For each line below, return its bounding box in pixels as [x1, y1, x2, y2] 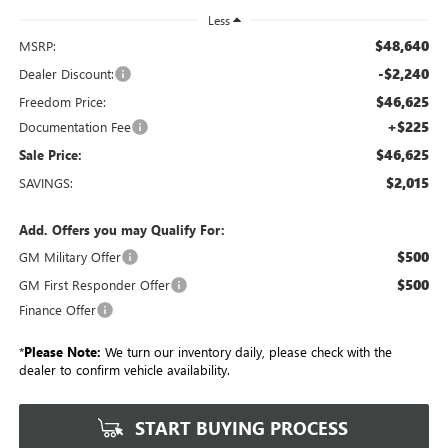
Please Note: [23, 343, 101, 361]
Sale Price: [18, 146, 82, 164]
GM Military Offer [18, 248, 121, 266]
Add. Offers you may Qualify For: [18, 221, 225, 239]
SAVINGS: [18, 174, 73, 192]
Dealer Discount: [18, 65, 114, 83]
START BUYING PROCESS [130, 416, 348, 441]
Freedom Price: [18, 93, 106, 111]
